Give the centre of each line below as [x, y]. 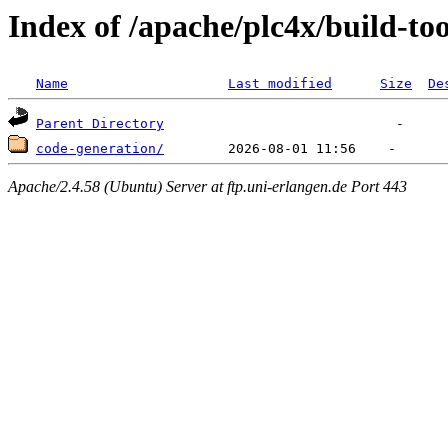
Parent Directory [100, 124]
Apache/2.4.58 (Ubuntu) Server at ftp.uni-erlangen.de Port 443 [207, 186]
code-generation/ [100, 149]
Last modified [280, 84]
